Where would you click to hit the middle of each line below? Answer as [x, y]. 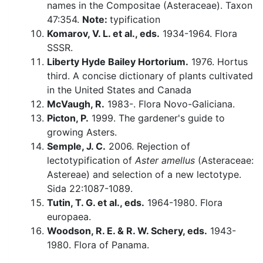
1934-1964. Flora [198, 34]
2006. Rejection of [148, 146]
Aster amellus [165, 161]
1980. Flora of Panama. [98, 245]
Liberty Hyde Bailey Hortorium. [118, 62]
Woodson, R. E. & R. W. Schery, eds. [127, 231]
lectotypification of [91, 161]
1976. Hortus [218, 62]
